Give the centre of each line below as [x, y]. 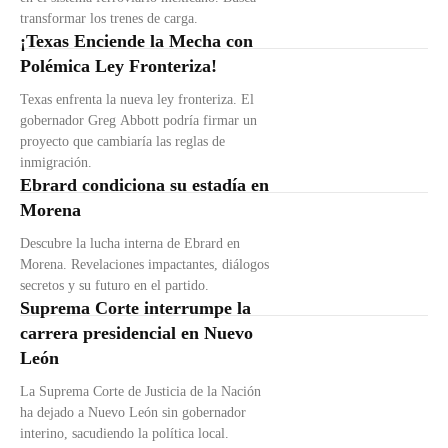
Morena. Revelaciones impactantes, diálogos [144, 265]
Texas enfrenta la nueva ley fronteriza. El [137, 100]
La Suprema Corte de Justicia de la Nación [140, 392]
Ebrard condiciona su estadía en [144, 185]
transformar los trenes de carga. [109, 19]
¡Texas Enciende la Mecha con [136, 41]
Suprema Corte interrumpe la [135, 308]
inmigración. [56, 163]
